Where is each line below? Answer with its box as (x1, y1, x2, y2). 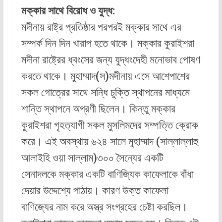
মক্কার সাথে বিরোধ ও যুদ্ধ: (21, 4, 115, 17)
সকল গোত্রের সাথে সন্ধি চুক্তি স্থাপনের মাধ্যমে (21, 86, 190, 99)
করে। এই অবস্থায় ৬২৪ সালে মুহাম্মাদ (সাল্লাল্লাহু (21, 135, 198, 148)
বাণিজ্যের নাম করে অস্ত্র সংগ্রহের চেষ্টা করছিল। (21, 201, 188, 214)
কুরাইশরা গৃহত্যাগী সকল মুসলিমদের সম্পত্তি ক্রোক (21, 119, 198, 132)
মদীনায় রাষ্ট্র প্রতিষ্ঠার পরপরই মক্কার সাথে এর (21, 21, 181, 34)
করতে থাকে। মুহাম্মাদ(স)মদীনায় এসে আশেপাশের (21, 70, 190, 83)
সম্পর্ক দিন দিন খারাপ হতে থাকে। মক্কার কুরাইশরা (21, 37, 194, 50)
